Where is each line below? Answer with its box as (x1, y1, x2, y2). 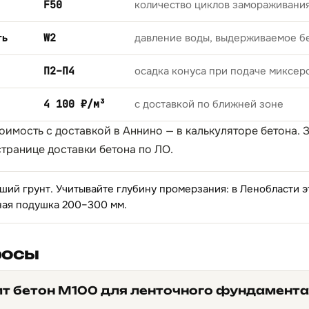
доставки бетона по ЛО (48, 142, 170, 157)
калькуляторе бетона (186, 123, 297, 138)
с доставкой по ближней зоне (134, 97, 283, 111)
